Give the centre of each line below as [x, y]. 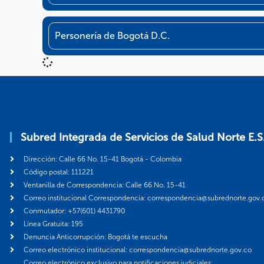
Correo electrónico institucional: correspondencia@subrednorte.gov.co [137, 250]
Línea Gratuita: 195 [53, 224]
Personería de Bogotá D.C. [112, 35]
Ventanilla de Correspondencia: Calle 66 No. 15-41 [104, 185]
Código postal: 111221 [58, 172]
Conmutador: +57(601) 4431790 [74, 211]
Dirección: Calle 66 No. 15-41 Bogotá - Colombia [102, 159]
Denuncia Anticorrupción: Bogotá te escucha [95, 237]
